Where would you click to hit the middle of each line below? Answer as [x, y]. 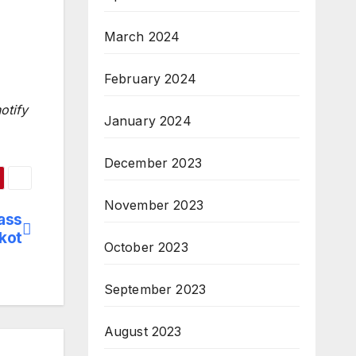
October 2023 [146, 247]
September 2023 [155, 289]
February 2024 [150, 79]
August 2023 [143, 331]
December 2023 [153, 163]
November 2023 [154, 205]
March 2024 [142, 37]
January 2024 [147, 121]
